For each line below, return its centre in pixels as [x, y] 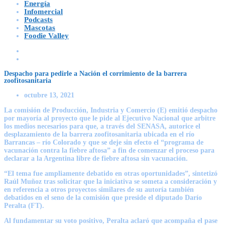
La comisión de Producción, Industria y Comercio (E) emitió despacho [111, 110]
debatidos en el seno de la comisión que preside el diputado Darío [103, 197]
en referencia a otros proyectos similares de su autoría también [99, 189]
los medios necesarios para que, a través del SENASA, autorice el [102, 126]
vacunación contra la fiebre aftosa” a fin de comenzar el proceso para [109, 150]
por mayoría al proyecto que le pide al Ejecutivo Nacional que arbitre [110, 118]
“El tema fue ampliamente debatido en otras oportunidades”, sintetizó [111, 173]
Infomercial [43, 11]
